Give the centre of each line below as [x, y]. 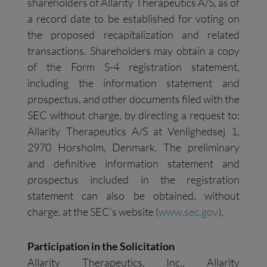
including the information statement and [133, 83]
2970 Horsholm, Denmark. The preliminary [133, 147]
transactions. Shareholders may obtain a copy [133, 50]
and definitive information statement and [133, 163]
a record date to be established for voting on [133, 18]
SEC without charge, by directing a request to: [133, 115]
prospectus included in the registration [133, 179]
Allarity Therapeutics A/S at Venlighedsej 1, [133, 131]
